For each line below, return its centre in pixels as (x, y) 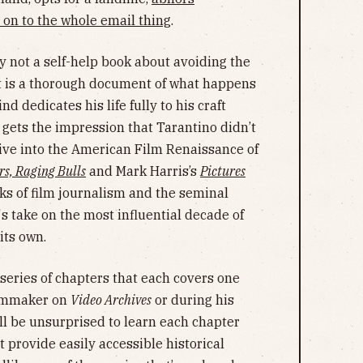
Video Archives (111, 299)
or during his (193, 299)
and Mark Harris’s (143, 171)
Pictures (223, 171)
